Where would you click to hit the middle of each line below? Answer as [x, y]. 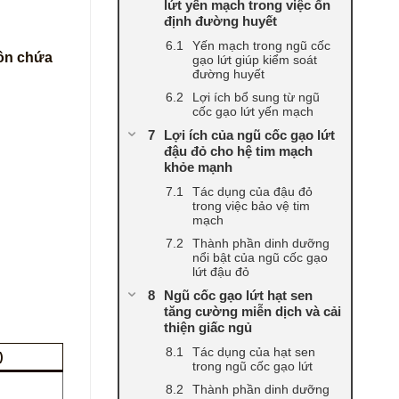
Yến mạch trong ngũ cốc [261, 46]
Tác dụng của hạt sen [254, 352]
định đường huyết [220, 21]
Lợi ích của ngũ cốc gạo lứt [249, 135]
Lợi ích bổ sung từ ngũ [256, 98]
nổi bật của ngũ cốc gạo [260, 258]
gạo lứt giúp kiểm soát [255, 60]
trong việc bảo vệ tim [251, 206]
